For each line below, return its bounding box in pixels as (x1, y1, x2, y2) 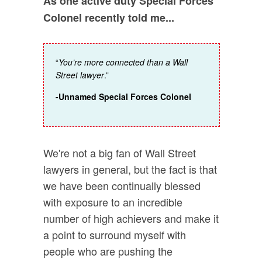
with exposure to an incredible (43, 194, 182, 210)
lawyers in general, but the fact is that (43, 161, 217, 177)
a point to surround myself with (43, 227, 186, 243)
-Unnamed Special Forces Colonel (56, 91, 191, 103)
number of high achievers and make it (43, 211, 219, 226)
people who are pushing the (43, 243, 173, 259)
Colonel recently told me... (43, 10, 174, 26)
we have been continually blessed (43, 178, 201, 194)
